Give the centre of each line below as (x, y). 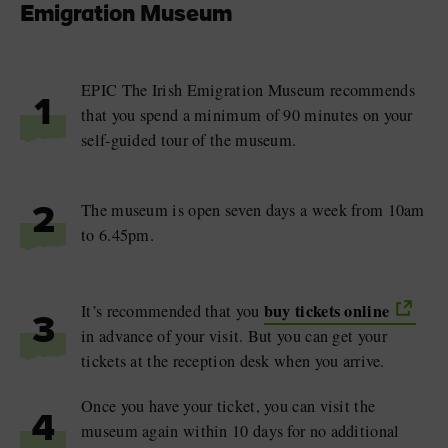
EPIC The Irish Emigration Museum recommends (248, 89)
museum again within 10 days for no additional (240, 430)
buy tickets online (326, 310)
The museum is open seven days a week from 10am (253, 209)
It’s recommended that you (172, 310)
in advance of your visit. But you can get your (234, 335)
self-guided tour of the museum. (189, 139)
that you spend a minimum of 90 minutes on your (247, 114)
